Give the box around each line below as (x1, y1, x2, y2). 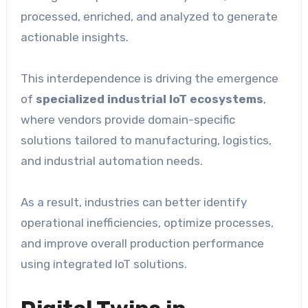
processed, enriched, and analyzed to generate (20, 10, 278, 24)
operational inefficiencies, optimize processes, (20, 216, 274, 230)
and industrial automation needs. (20, 154, 203, 168)
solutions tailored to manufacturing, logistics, (20, 133, 272, 148)
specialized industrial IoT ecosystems (35, 92, 263, 107)
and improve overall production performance (20, 236, 264, 251)
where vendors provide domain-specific (20, 113, 235, 127)
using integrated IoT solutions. (20, 257, 187, 272)
